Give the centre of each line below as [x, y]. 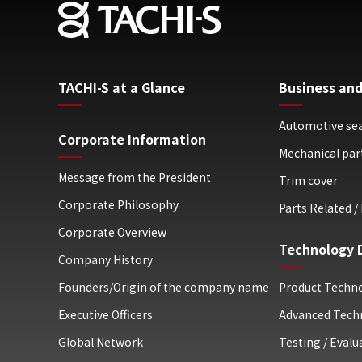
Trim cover [308, 180]
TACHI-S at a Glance [122, 87]
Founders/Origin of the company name [164, 287]
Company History [105, 259]
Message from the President [135, 177]
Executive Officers [105, 314]
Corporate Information [132, 139]
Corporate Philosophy [118, 204]
